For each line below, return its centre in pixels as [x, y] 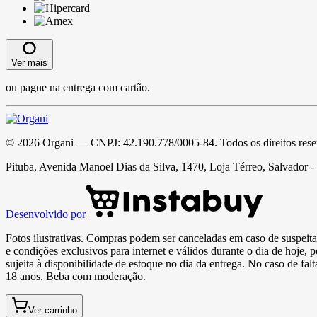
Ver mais [29, 62]
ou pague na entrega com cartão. [78, 87]
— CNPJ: [98, 142]
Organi [58, 142]
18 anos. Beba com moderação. [76, 276]
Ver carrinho [53, 310]
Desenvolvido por [46, 214]
